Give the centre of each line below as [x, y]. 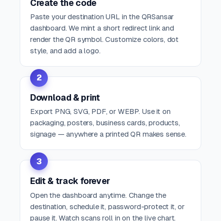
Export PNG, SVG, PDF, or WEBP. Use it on [100, 111]
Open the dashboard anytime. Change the [98, 195]
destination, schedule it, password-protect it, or [108, 206]
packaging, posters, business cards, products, [105, 123]
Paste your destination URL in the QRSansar [102, 16]
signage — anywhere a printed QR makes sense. [108, 134]
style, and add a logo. [65, 50]
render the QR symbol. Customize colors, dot [105, 39]
